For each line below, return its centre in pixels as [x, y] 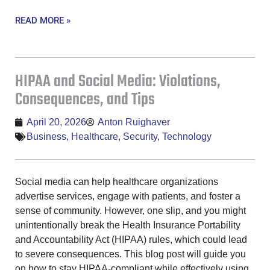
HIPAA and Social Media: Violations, [118, 81]
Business [46, 136]
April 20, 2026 [56, 122]
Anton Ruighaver [134, 122]
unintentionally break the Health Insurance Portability [128, 225]
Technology [187, 136]
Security [140, 136]
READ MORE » [43, 20]
